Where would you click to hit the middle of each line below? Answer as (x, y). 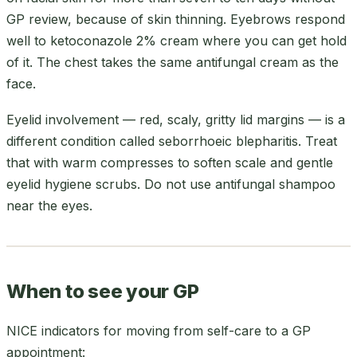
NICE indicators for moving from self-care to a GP (159, 330)
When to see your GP (103, 291)
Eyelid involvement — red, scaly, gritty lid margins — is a (176, 119)
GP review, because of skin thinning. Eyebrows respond (176, 19)
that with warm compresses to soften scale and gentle (170, 162)
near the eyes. (49, 205)
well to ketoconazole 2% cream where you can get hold (177, 40)
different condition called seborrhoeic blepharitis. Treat (172, 141)
